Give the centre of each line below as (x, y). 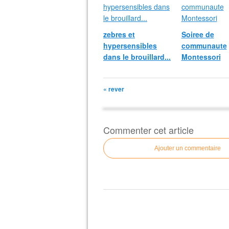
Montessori (201, 57)
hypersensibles (130, 46)
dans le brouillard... (137, 57)
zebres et (119, 35)
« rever (114, 89)
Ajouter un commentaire (188, 148)
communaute (204, 46)
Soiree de (198, 35)
